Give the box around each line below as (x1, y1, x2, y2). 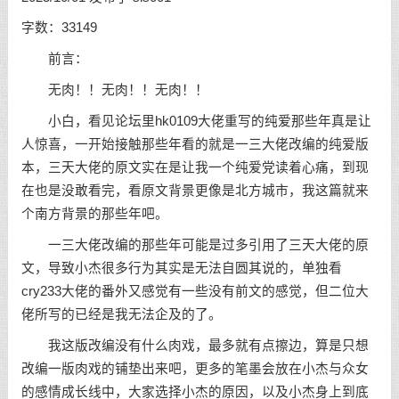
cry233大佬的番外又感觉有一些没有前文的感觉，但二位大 (20, 283, 369, 298)
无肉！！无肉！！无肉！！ (20, 83, 208, 98)
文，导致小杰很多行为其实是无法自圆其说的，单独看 (20, 260, 342, 275)
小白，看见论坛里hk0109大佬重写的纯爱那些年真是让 (20, 113, 371, 128)
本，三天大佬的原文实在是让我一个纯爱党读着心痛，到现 (20, 159, 369, 175)
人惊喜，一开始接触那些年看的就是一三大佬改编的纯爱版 (20, 136, 369, 151)
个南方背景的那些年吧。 (20, 206, 168, 221)
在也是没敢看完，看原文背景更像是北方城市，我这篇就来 (20, 183, 369, 198)
